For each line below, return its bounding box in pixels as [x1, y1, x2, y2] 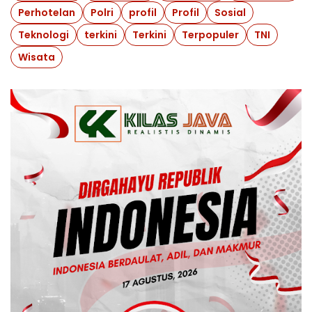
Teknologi [18, 27, 69, 42]
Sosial [214, 5, 246, 19]
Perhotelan [18, 5, 75, 19]
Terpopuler [182, 27, 239, 42]
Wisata [18, 49, 55, 64]
